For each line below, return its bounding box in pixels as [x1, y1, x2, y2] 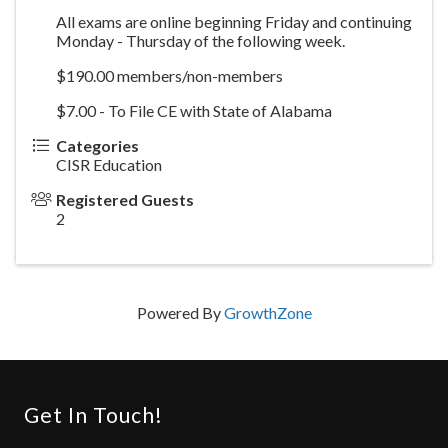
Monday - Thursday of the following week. [56, 30, 351, 50]
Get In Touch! [24, 401, 163, 427]
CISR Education [56, 154, 162, 174]
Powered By [136, 302, 224, 322]
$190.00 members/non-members [56, 65, 301, 85]
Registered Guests [56, 189, 194, 209]
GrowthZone [223, 302, 312, 322]
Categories [56, 135, 139, 155]
